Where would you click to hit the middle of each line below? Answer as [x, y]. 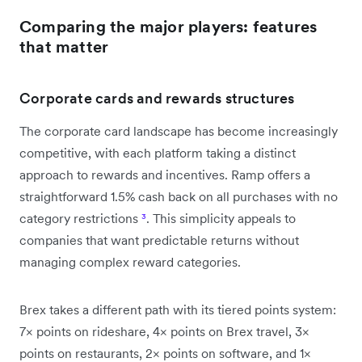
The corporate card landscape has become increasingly [179, 131]
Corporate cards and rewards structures [157, 98]
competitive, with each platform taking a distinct [158, 153]
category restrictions [80, 218]
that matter [64, 47]
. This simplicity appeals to [221, 218]
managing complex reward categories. [130, 262]
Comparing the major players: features [168, 27]
